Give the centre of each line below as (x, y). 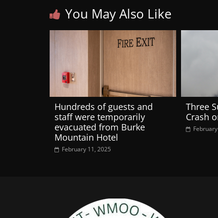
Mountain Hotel (86, 137)
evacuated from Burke (100, 127)
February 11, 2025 (86, 149)
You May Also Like (118, 14)
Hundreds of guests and (104, 106)
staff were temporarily (100, 117)
